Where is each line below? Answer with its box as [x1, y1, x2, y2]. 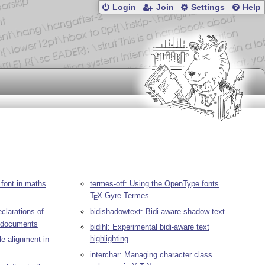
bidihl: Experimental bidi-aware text [89, 222, 209, 232]
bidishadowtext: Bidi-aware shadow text [89, 206, 225, 216]
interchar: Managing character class [89, 250, 212, 259]
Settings [191, 3, 225, 12]
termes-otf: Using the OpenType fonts [89, 179, 219, 189]
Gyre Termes [102, 191, 149, 201]
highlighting [89, 234, 128, 244]
